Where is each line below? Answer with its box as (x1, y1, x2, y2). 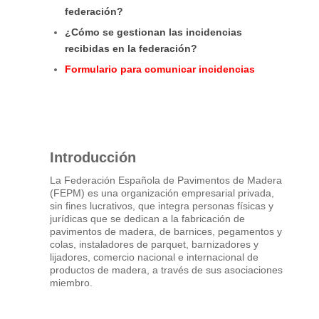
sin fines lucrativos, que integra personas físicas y (50, 199, 274, 211)
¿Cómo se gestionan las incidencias (65, 26, 243, 38)
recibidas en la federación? (65, 42, 198, 54)
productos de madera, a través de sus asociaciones (50, 263, 283, 276)
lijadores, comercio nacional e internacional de (50, 251, 259, 263)
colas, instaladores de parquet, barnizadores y (50, 238, 259, 250)
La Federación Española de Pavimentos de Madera (50, 174, 283, 186)
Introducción (50, 149, 137, 165)
